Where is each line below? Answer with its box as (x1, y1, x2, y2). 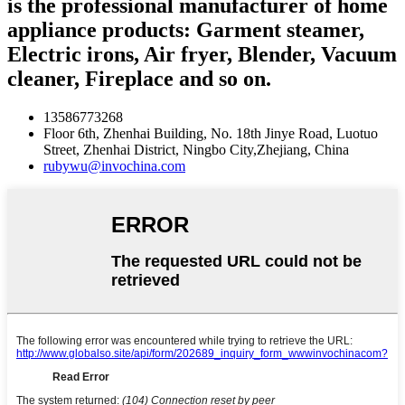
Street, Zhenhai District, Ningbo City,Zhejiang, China (43, 142, 349, 158)
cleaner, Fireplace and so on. (7, 67, 271, 91)
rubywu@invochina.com (43, 158, 185, 174)
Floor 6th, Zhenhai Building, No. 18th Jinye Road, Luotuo (43, 126, 378, 142)
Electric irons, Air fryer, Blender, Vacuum (7, 42, 397, 67)
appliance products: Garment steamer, (7, 18, 364, 42)
